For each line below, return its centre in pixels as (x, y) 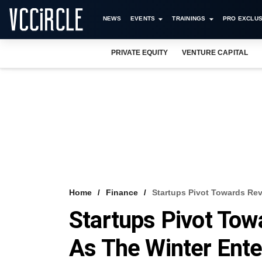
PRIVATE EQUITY (140, 53)
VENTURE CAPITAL (215, 53)
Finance (122, 192)
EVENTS (143, 18)
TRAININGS (189, 18)
